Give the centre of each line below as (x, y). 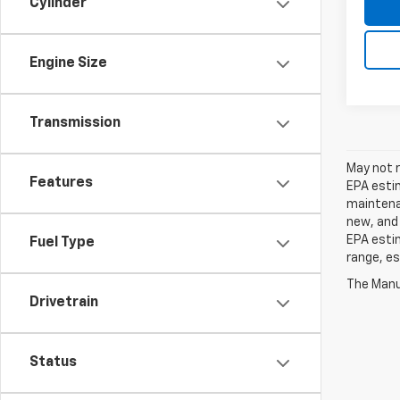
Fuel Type (62, 243)
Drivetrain (64, 303)
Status (53, 362)
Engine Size (68, 63)
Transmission (75, 123)
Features (61, 183)
